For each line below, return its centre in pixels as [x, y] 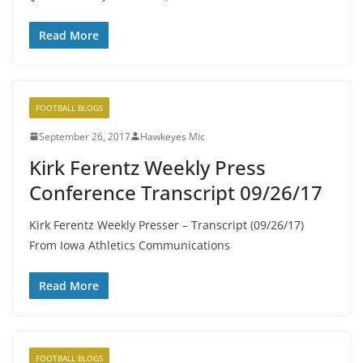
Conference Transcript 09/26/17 [176, 192]
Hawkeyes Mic [173, 136]
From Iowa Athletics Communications [130, 245]
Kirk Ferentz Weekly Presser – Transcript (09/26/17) [167, 224]
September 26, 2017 [85, 136]
